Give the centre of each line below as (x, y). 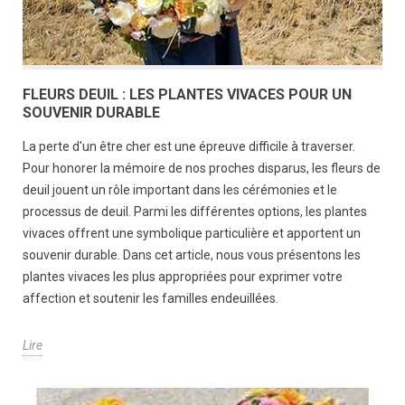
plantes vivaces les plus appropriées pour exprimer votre (183, 276)
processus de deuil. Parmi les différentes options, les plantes (195, 211)
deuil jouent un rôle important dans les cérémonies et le (180, 189)
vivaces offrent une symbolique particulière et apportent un (192, 233)
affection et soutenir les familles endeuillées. (151, 298)
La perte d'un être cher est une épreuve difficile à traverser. (189, 146)
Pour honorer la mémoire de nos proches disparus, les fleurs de (202, 168)
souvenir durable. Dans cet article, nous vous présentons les (192, 254)
